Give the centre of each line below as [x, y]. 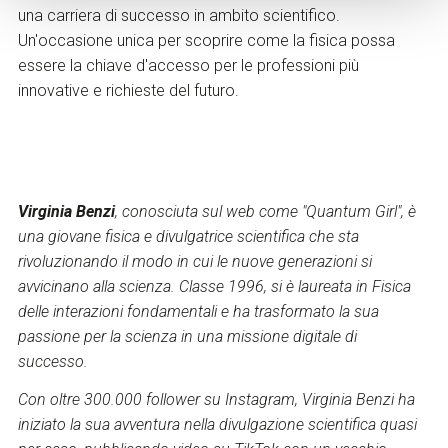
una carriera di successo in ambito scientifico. [178, 16]
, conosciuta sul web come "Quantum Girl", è [265, 212]
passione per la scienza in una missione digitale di [187, 337]
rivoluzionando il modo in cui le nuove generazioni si [194, 262]
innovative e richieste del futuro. [128, 91]
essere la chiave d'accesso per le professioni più [188, 66]
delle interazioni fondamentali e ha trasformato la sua [198, 312]
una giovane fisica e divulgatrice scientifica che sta [188, 237]
